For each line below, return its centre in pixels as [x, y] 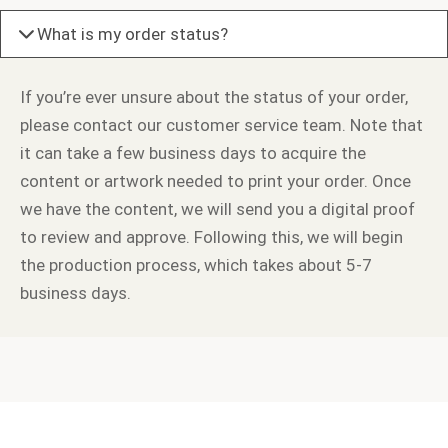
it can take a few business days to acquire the [193, 152]
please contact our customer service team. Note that [221, 124]
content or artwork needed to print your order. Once [215, 180]
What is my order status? [132, 33]
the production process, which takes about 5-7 [196, 264]
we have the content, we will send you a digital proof [217, 208]
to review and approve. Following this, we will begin [211, 236]
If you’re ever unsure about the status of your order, [214, 96]
